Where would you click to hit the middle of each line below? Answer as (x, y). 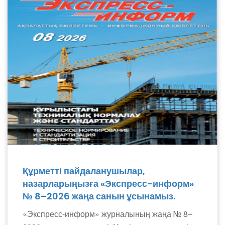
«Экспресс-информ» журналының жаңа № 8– (107, 214)
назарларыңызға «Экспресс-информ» (108, 184)
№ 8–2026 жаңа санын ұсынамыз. (99, 196)
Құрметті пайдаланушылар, (84, 171)
